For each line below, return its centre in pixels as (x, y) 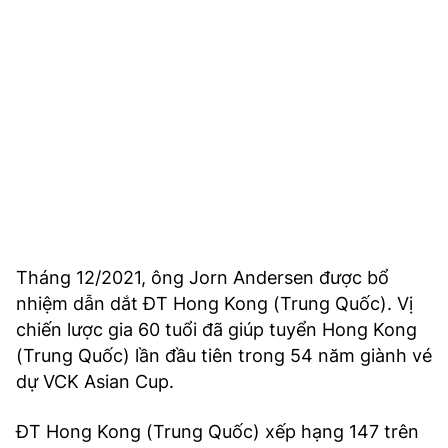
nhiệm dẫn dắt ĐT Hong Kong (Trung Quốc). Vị (214, 304)
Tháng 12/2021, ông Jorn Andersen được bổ (202, 278)
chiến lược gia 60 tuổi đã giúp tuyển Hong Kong (216, 330)
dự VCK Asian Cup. (95, 382)
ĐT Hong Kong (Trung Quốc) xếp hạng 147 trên (217, 432)
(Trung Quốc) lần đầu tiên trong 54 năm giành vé (224, 356)
